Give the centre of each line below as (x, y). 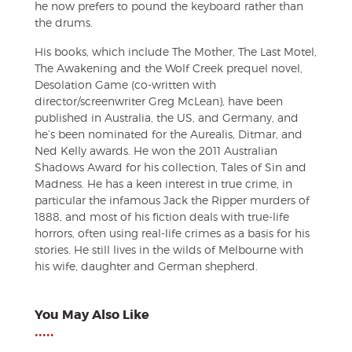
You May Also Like (92, 315)
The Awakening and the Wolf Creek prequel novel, (169, 68)
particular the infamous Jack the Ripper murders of (172, 200)
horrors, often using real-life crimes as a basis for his (172, 233)
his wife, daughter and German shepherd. (146, 266)
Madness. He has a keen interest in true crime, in (163, 183)
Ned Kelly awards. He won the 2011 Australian (156, 150)
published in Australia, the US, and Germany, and (167, 117)
